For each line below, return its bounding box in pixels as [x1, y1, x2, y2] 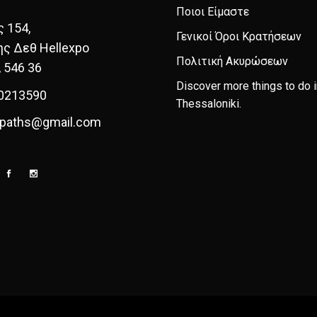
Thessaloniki [176, 97, 239, 110]
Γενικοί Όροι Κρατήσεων [176, 30, 301, 43]
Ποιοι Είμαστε [176, 5, 249, 18]
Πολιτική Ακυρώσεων [176, 54, 288, 68]
